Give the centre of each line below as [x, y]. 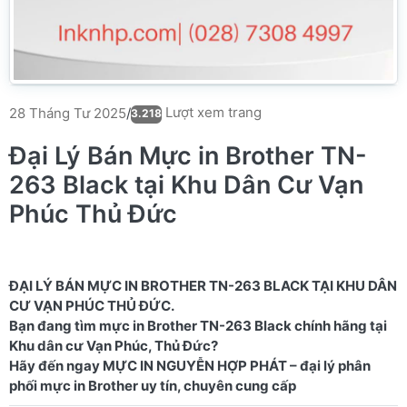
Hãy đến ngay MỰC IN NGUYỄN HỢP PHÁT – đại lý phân [190, 366]
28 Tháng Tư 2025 [68, 113]
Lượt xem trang [212, 112]
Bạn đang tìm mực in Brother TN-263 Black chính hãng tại [198, 326]
